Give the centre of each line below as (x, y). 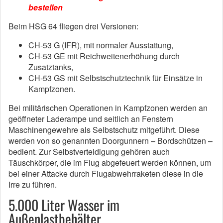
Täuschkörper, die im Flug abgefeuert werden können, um (110, 163)
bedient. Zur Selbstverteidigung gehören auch (89, 152)
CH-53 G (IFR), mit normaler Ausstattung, (101, 45)
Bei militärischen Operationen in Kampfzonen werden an (108, 108)
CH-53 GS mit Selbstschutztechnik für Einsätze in (115, 78)
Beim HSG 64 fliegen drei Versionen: (73, 26)
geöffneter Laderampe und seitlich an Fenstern (91, 119)
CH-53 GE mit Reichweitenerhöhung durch (104, 56)
